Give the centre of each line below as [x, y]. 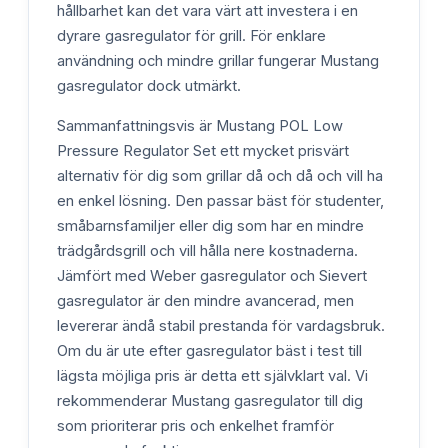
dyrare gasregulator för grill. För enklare [191, 35]
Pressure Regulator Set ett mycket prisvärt [203, 150]
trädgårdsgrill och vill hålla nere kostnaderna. [207, 250]
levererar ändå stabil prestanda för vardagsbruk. [221, 325]
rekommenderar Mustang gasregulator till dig [210, 400]
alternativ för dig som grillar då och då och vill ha [220, 175]
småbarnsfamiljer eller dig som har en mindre [210, 225]
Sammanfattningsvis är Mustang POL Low [200, 125]
